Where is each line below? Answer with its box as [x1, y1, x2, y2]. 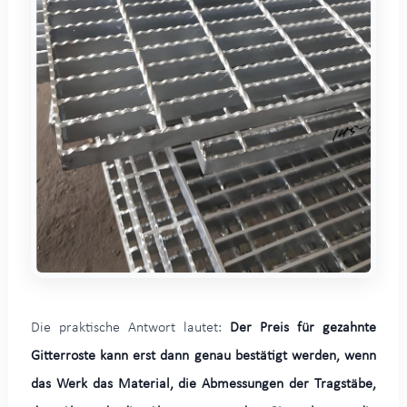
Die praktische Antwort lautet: [30, 321, 230, 336]
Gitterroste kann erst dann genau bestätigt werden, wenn [30, 349, 377, 364]
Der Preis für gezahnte [230, 321, 377, 336]
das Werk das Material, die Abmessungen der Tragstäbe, [30, 377, 377, 392]
